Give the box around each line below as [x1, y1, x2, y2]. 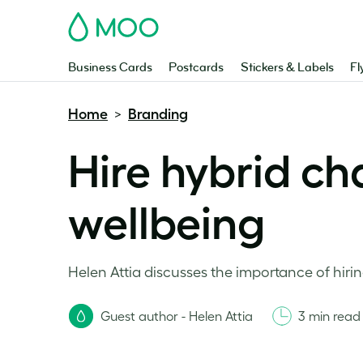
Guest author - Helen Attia [100, 309, 253, 323]
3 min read [298, 309, 361, 323]
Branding [128, 106, 188, 122]
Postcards [169, 60, 224, 75]
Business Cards [68, 60, 152, 75]
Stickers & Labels [240, 60, 334, 75]
